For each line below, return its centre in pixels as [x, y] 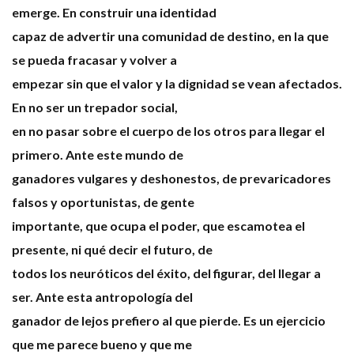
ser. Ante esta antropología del [102, 297]
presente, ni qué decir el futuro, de [112, 250]
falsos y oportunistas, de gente [103, 202]
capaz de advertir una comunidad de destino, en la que [170, 36]
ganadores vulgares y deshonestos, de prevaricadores [171, 179]
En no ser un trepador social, [95, 107]
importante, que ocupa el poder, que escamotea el [158, 226]
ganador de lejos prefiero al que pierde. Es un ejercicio [169, 321]
